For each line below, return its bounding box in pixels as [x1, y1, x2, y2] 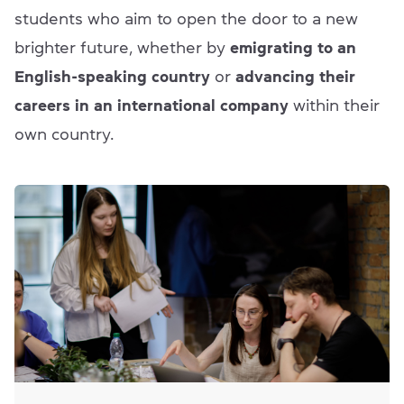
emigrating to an [230, 40, 356, 57]
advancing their [235, 69, 355, 86]
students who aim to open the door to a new [14, 11, 358, 28]
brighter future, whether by [14, 40, 230, 57]
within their [289, 97, 380, 115]
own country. [14, 126, 123, 143]
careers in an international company [14, 97, 289, 115]
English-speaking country [14, 69, 215, 86]
